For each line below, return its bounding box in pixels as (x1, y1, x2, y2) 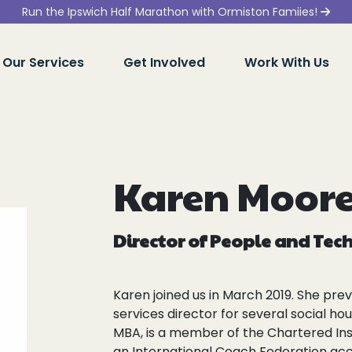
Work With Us (244, 53, 329, 71)
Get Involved (123, 53, 205, 71)
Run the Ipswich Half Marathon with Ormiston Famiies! (22, 4, 321, 20)
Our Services (2, 53, 84, 71)
